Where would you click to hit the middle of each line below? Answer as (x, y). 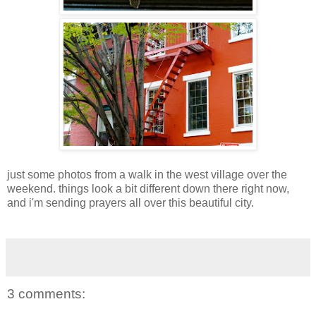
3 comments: (46, 294)
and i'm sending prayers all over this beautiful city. (130, 203)
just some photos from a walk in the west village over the (147, 175)
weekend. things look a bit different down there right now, (148, 189)
